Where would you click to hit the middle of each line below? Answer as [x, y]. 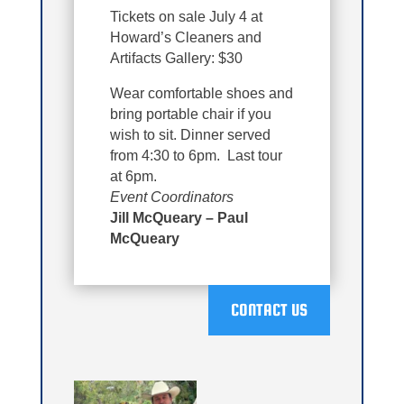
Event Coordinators [172, 197]
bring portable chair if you [191, 114]
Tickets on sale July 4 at [187, 16]
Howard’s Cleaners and [186, 37]
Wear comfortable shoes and [202, 93]
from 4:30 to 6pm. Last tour [197, 155]
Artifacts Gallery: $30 [177, 58]
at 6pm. [134, 176]
